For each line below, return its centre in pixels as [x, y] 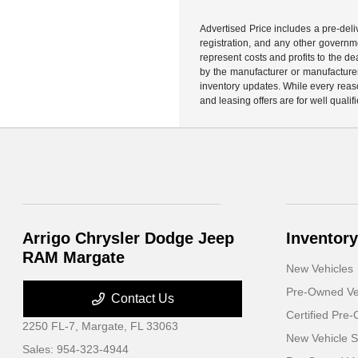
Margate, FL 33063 [130, 326]
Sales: [40, 349]
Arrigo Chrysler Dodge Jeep [129, 238]
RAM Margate [74, 257]
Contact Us [142, 298]
